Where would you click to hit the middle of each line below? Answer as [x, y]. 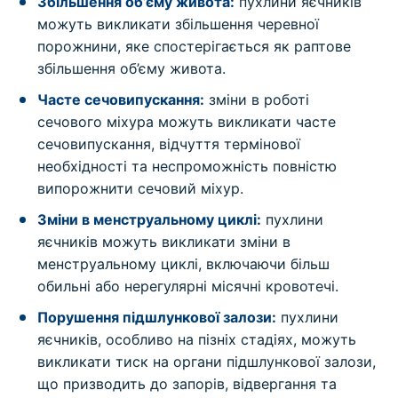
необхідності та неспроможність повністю [187, 167]
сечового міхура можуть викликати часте [187, 122]
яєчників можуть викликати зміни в [164, 242]
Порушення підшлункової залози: [157, 318]
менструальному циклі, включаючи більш [184, 264]
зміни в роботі [257, 100]
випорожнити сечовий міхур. [141, 189]
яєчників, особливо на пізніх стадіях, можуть [197, 340]
